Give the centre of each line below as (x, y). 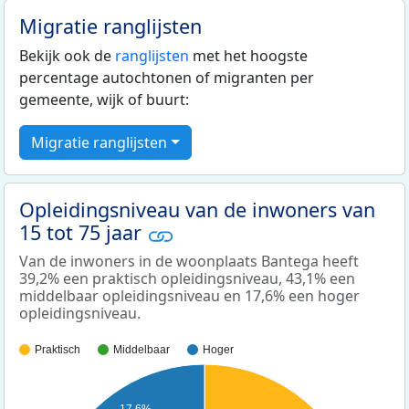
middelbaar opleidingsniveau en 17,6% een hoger (189, 295)
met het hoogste (248, 56)
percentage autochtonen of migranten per (167, 78)
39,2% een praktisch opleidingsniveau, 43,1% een (187, 278)
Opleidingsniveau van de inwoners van (197, 210)
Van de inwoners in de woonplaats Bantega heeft (189, 261)
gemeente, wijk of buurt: (104, 100)
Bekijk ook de (67, 56)
